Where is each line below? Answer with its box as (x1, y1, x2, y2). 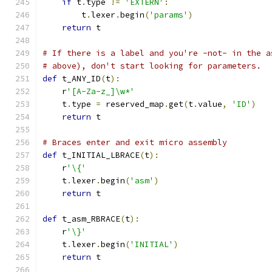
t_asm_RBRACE (57, 214, 120, 224)
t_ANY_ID (57, 73, 101, 84)
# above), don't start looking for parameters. (42, 61, 261, 71)
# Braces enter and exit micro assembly (42, 137, 227, 148)
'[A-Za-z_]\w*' (67, 86, 135, 97)
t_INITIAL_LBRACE (57, 150, 140, 160)
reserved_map (101, 99, 164, 109)
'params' (149, 10, 188, 20)
